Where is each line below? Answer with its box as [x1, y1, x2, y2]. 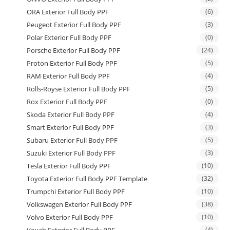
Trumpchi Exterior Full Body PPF [27, 186, 125, 196]
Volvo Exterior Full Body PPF [27, 212, 113, 222]
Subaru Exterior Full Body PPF [27, 135, 118, 145]
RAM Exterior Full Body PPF [27, 71, 110, 81]
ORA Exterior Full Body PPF [27, 7, 109, 16]
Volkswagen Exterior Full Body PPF [27, 199, 132, 209]
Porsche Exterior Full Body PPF [27, 45, 121, 55]
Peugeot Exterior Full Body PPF [27, 20, 122, 29]
